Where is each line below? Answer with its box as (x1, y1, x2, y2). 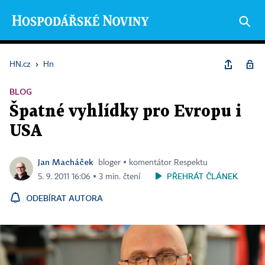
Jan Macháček (38, 157, 93, 167)
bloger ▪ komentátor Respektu (98, 159, 208, 167)
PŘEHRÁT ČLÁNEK (167, 171, 238, 181)
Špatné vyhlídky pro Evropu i (9, 104, 241, 119)
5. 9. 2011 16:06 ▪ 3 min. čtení (38, 173, 140, 181)
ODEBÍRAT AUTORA (26, 193, 103, 203)
